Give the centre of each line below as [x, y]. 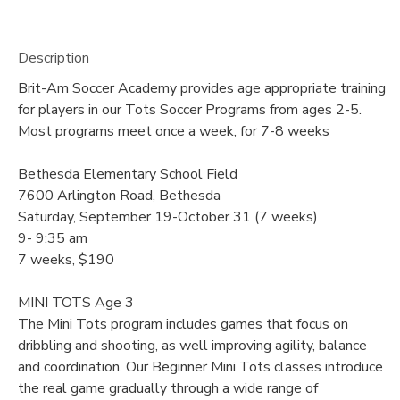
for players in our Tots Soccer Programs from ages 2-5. [190, 110]
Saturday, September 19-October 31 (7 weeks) [168, 217]
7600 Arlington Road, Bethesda [119, 196]
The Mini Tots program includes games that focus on [183, 325]
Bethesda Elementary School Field [128, 175]
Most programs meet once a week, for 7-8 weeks [174, 132]
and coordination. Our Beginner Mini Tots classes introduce [200, 367]
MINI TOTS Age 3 [76, 303]
